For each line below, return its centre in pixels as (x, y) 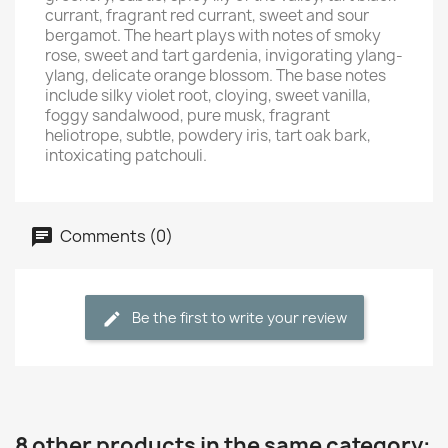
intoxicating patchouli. (126, 155)
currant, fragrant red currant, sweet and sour (207, 15)
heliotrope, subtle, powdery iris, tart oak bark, (208, 135)
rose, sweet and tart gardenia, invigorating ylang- (224, 55)
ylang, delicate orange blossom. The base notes (215, 75)
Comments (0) (115, 235)
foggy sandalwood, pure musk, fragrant (187, 115)
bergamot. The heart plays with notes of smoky (213, 35)
